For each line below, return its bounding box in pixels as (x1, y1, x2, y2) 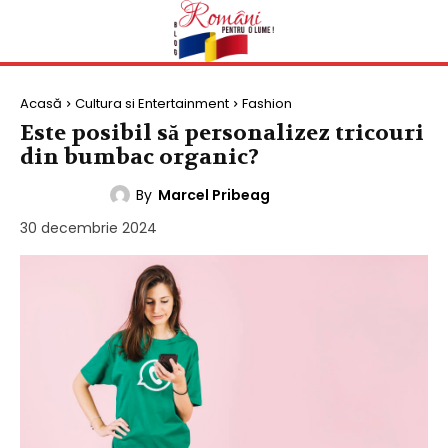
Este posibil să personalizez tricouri (20, 118, 424, 147)
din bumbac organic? (20, 142, 259, 171)
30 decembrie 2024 (20, 217, 157, 238)
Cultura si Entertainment (75, 93, 229, 113)
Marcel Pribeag (158, 184, 270, 205)
